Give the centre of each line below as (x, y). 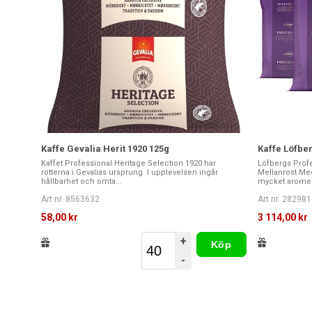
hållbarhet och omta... (81, 182)
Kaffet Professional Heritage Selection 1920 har (128, 164)
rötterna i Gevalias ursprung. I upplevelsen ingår (130, 173)
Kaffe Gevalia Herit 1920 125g (105, 149)
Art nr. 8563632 (70, 200)
